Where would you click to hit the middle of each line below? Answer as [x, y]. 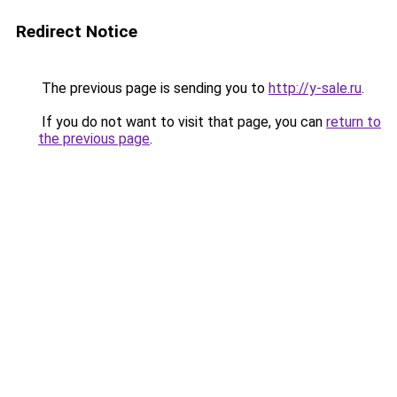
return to [354, 122]
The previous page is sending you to [153, 88]
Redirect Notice [77, 31]
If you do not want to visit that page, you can [182, 122]
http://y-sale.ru [315, 88]
